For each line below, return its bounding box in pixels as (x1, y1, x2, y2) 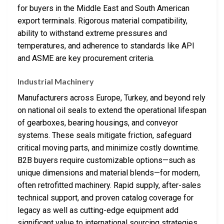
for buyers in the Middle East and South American (17, 3, 189, 13)
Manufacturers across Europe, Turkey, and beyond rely (17, 93, 205, 103)
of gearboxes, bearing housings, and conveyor (17, 118, 178, 128)
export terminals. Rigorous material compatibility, (17, 16, 187, 26)
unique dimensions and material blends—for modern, (17, 168, 200, 178)
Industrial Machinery (17, 76, 94, 86)
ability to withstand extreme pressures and (17, 28, 167, 38)
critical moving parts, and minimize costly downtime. (17, 143, 199, 153)
